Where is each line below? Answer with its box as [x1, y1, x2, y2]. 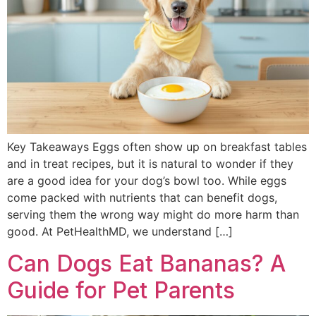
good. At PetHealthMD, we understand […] [7, 224, 233, 239]
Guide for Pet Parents [7, 276, 235, 304]
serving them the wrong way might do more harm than [7, 207, 299, 222]
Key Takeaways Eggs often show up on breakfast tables [7, 140, 307, 154]
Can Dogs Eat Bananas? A [7, 249, 286, 277]
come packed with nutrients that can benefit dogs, [7, 190, 277, 205]
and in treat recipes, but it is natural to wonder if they [7, 157, 293, 171]
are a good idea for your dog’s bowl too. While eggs [7, 174, 286, 188]
